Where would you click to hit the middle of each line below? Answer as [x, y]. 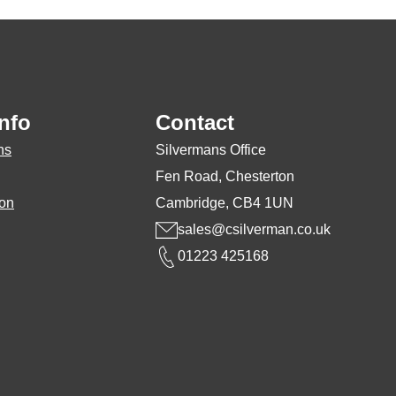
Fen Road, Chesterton [225, 177]
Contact [195, 123]
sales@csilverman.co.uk [254, 230]
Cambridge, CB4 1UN [225, 203]
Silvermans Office [211, 150]
